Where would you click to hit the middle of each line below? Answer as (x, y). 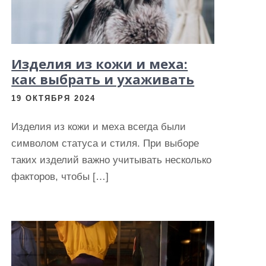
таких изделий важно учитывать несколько (112, 160)
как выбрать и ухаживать (103, 79)
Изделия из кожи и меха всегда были (99, 127)
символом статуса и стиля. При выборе (105, 143)
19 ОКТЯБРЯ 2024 (54, 98)
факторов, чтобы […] (60, 177)
